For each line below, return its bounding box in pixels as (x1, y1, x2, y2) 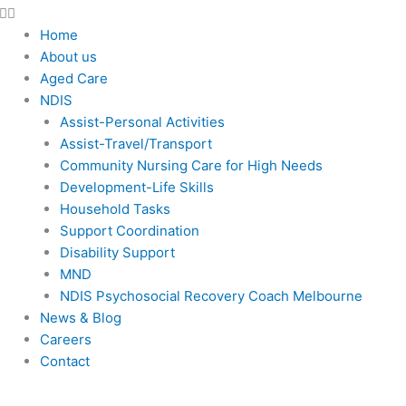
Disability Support (60, 243, 176, 261)
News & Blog (39, 308, 121, 326)
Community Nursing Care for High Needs (60, 156, 324, 174)
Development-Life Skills (60, 178, 215, 196)
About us (39, 47, 97, 65)
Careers (39, 330, 92, 348)
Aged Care (39, 69, 108, 87)
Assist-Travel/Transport (60, 134, 213, 152)
